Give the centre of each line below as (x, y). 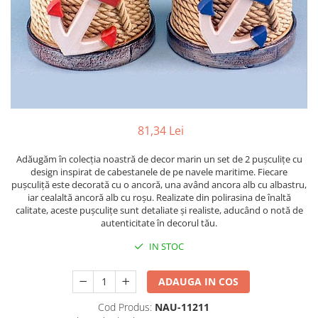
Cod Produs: (125, 307)
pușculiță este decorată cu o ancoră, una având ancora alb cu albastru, (159, 185)
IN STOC (165, 246)
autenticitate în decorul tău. (159, 223)
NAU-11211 (182, 307)
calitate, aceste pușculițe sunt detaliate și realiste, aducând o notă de (159, 210)
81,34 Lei (160, 131)
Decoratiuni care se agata (72, 66)
